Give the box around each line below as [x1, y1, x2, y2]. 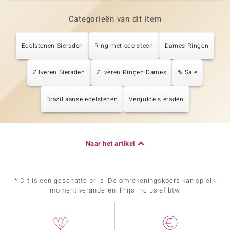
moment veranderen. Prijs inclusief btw [50, 185, 180, 195]
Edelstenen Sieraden [21, 41, 83, 50]
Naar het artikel [85, 139, 135, 148]
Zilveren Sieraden [32, 68, 85, 77]
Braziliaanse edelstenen [46, 94, 118, 104]
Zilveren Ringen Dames [96, 68, 167, 77]
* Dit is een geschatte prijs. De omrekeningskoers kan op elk [14, 176, 216, 185]
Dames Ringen [164, 41, 209, 50]
